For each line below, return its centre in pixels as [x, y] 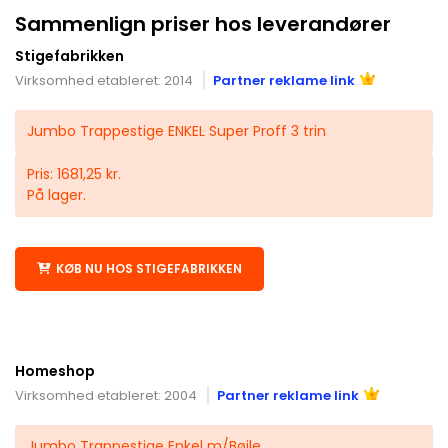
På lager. [56, 194]
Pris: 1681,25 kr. [74, 173]
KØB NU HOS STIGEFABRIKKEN [149, 268]
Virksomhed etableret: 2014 [104, 80]
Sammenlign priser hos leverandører [203, 23]
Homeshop [55, 370]
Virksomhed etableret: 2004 [106, 395]
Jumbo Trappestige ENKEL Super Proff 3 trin [176, 130]
